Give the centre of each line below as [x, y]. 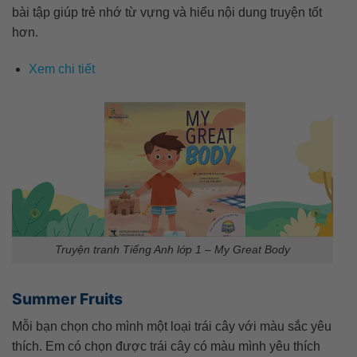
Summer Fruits [67, 299]
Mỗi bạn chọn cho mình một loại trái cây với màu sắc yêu [172, 326]
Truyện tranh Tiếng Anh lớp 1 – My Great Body [173, 250]
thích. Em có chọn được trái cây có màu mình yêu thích [166, 346]
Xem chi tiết [61, 69]
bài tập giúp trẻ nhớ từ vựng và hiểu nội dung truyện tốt [167, 13]
